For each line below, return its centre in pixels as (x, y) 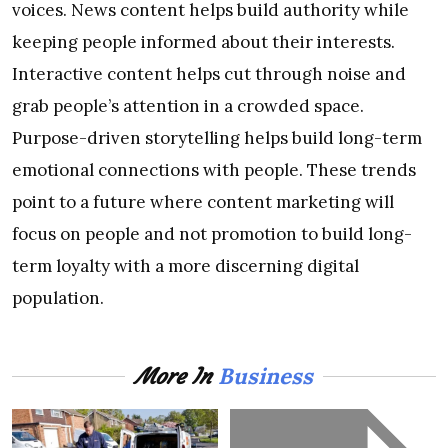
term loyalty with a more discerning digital (185, 266)
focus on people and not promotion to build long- (212, 234)
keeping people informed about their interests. (203, 42)
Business (265, 376)
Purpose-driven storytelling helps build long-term (217, 138)
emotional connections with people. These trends (214, 170)
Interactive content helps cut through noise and (209, 74)
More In (176, 377)
